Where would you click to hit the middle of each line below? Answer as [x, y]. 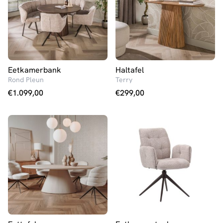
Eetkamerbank [35, 70]
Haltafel [130, 70]
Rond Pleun [26, 80]
